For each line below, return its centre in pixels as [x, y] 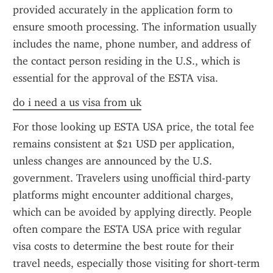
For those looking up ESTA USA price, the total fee [133, 127]
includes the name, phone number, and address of [132, 44]
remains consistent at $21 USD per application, [124, 144]
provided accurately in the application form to [123, 10]
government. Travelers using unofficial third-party [132, 178]
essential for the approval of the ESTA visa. [115, 78]
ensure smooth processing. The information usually [135, 27]
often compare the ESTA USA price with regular [127, 229]
